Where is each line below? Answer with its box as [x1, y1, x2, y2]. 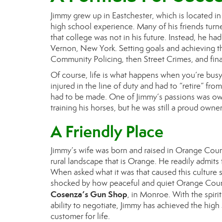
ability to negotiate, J [51, 200, 122, 211]
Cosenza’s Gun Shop [51, 189, 127, 200]
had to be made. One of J [51, 92, 138, 102]
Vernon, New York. [51, 43, 119, 54]
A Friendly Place [51, 121, 164, 142]
